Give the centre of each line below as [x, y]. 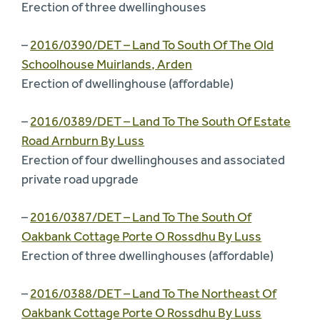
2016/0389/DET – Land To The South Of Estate [161, 121]
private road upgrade [80, 179]
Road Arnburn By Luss [83, 140]
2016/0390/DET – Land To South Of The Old [152, 45]
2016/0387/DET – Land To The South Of [141, 217]
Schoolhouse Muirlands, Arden [107, 64]
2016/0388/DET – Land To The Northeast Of [154, 293]
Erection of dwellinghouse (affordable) [128, 83]
